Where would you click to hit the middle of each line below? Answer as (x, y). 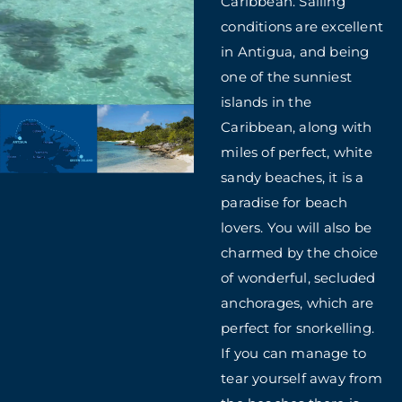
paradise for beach (284, 202)
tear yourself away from (301, 378)
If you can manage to (294, 353)
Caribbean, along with (297, 127)
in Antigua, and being (295, 52)
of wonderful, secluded (298, 278)
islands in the (267, 102)
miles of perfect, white (297, 152)
